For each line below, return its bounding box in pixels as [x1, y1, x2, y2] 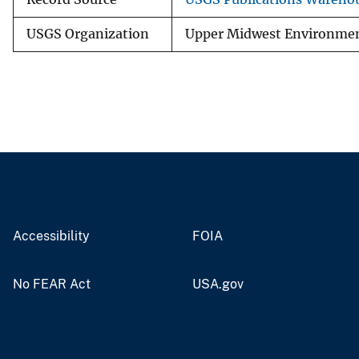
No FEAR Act [13, 276, 91, 292]
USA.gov [192, 276, 244, 292]
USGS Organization [26, 26, 149, 42]
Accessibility [13, 228, 90, 244]
